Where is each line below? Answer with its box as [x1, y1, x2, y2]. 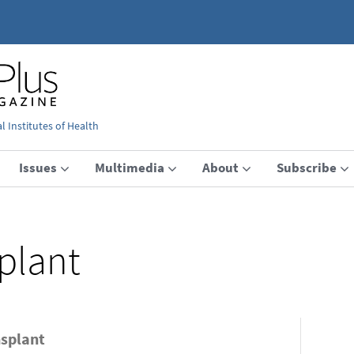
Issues [19, 158, 57, 176]
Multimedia [95, 158, 164, 176]
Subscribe [277, 158, 337, 176]
